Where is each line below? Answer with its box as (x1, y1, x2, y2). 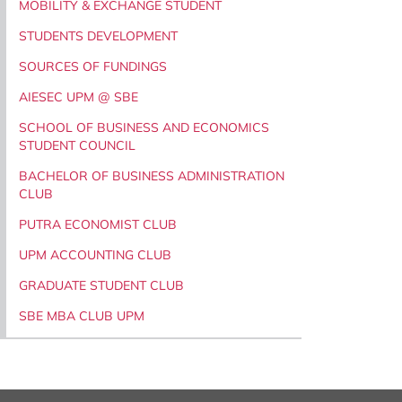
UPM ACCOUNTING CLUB (19, 246, 171, 263)
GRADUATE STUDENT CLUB (19, 276, 184, 293)
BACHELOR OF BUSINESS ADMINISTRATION (19, 167, 284, 184)
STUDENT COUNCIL (19, 136, 135, 153)
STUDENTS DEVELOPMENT (19, 27, 178, 44)
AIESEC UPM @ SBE (19, 88, 138, 105)
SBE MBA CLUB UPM (19, 307, 144, 324)
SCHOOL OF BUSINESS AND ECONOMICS (19, 118, 269, 135)
